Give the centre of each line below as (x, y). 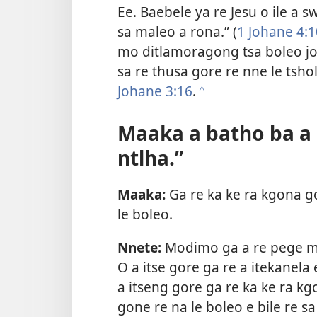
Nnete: (139, 247)
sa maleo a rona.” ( (177, 32)
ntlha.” (150, 158)
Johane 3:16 (155, 91)
